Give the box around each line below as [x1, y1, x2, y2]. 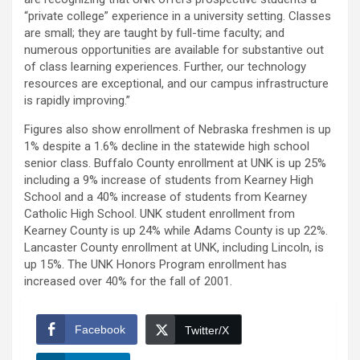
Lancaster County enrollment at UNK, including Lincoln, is [24, 240, 324, 256]
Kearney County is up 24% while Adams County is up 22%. [24, 223, 328, 239]
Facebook [75, 323, 125, 337]
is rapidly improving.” [24, 93, 130, 108]
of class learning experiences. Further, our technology [24, 59, 306, 75]
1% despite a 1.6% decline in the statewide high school [24, 139, 309, 154]
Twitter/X [185, 324, 229, 337]
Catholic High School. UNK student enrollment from [24, 207, 295, 222]
